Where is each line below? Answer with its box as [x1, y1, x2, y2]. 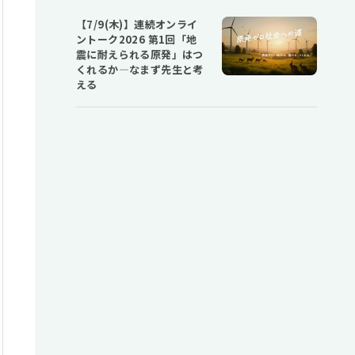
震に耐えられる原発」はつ [76, 47, 204, 63]
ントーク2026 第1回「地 [76, 32, 197, 48]
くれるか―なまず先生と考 [76, 62, 204, 78]
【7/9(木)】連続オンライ [76, 17, 198, 32]
